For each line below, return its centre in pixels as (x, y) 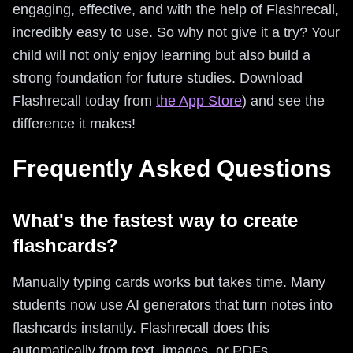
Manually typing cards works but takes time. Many (169, 282)
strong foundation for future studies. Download (158, 78)
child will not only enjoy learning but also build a (162, 55)
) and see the (283, 100)
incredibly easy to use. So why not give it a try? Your (176, 32)
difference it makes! (74, 123)
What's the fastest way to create (155, 220)
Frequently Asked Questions (172, 168)
